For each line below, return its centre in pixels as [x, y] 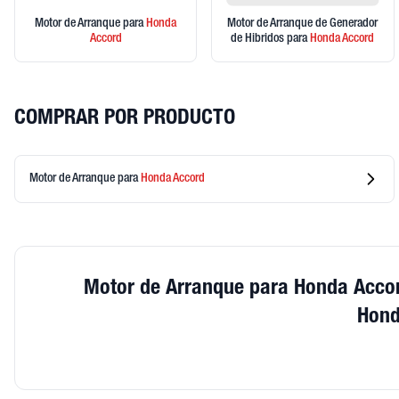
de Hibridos [259, 40]
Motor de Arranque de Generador [303, 24]
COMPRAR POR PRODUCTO [125, 120]
